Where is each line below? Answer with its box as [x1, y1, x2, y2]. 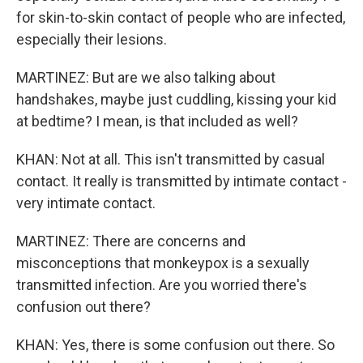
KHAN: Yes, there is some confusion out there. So [16, 336, 335, 353]
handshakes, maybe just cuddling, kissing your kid [16, 91, 336, 108]
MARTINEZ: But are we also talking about [16, 69, 275, 86]
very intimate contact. [16, 194, 156, 211]
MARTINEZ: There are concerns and [16, 233, 246, 250]
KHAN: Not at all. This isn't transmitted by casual [16, 151, 325, 168]
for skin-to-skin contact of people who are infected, [16, 9, 345, 26]
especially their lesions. [16, 31, 167, 48]
